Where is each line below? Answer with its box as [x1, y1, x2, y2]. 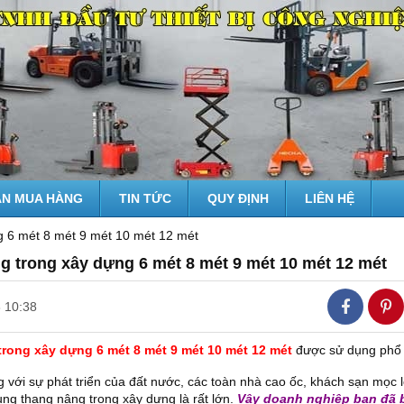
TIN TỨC [119, 191, 171, 206]
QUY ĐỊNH [207, 191, 269, 206]
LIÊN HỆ [305, 191, 354, 206]
